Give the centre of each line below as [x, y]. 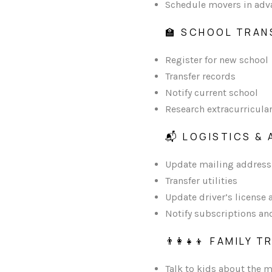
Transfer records [200, 76]
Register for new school [217, 60]
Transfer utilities [201, 181]
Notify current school [212, 93]
